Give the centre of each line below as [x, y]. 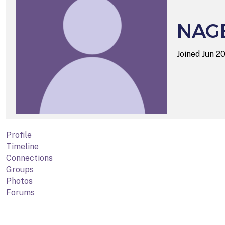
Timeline [22, 146]
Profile [19, 135]
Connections [29, 158]
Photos [19, 181]
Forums [20, 192]
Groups [20, 169]
